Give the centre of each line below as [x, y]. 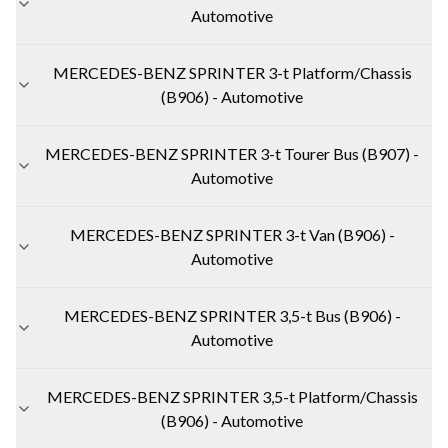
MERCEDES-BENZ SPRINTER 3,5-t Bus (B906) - [232, 315]
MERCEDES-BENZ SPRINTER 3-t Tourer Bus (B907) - [232, 153]
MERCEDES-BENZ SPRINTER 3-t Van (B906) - [232, 234]
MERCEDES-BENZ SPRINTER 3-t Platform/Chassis [232, 72]
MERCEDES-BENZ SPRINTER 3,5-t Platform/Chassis [232, 396]
